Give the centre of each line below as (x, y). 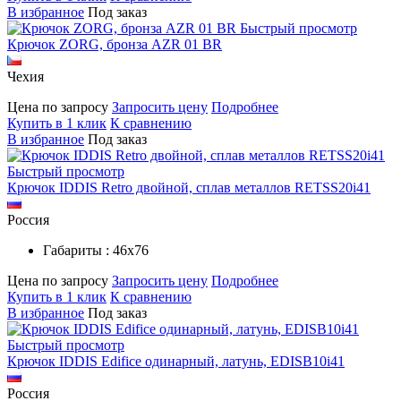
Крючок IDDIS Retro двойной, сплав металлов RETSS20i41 (189, 187)
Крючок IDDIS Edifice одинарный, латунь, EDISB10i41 (176, 361)
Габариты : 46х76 (96, 250)
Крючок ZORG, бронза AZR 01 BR (115, 44)
